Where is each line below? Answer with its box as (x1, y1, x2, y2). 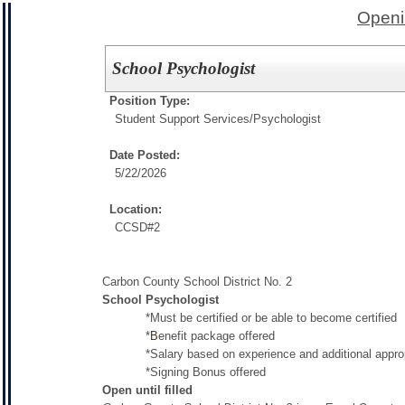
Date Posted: (109, 148, 180, 162)
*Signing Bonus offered (102, 365, 266, 379)
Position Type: (109, 94, 190, 108)
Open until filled (102, 383, 193, 397)
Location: (109, 202, 162, 216)
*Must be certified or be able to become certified (102, 311, 397, 325)
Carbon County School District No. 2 (102, 275, 292, 288)
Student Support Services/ (115, 112, 253, 126)
